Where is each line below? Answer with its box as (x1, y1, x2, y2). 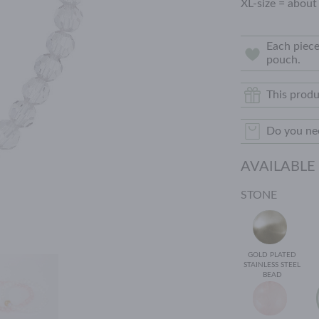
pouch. (266, 54, 300, 66)
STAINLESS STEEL (244, 261, 300, 268)
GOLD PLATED (248, 251, 296, 258)
